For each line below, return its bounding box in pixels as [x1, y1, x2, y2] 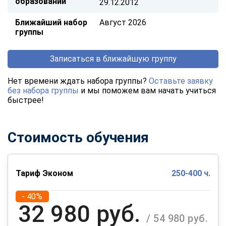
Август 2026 [99, 17, 146, 27]
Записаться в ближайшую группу [49, 53, 177, 64]
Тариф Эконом [16, 168, 73, 178]
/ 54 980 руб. [146, 212, 208, 224]
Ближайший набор [15, 17, 87, 27]
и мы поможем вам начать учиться [79, 85, 216, 95]
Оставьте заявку [149, 76, 213, 86]
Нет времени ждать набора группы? [8, 76, 149, 86]
